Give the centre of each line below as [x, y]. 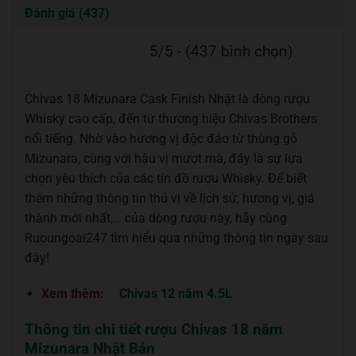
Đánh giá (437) [67, 13]
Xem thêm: [74, 294]
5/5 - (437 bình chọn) [221, 51]
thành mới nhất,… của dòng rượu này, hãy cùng [156, 218]
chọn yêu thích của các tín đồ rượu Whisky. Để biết [166, 178]
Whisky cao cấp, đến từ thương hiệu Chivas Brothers [171, 118]
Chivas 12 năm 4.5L [175, 294]
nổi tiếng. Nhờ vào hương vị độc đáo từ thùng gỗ [161, 138]
